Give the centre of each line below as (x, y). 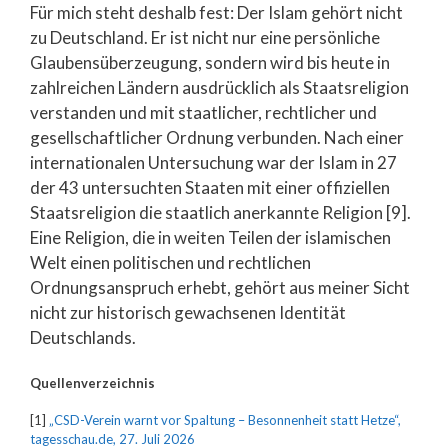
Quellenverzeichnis (92, 382)
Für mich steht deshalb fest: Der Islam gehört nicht (216, 12)
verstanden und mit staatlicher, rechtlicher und (203, 112)
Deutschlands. (83, 337)
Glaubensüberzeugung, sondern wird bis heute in (210, 62)
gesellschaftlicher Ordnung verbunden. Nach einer (217, 137)
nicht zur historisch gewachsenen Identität (188, 312)
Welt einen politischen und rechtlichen (170, 262)
